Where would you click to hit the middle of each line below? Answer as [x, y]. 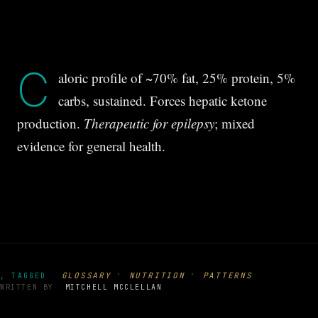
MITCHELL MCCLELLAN [114, 287]
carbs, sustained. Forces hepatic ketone [163, 100]
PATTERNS [227, 275]
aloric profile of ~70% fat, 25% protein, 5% [177, 78]
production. [50, 123]
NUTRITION [157, 275]
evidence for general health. [91, 146]
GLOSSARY [86, 275]
